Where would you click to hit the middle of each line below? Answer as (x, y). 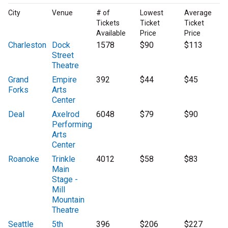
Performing (72, 125)
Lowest (152, 13)
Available (111, 33)
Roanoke (24, 159)
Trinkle (64, 159)
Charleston (27, 45)
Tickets (108, 23)
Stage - (65, 180)
